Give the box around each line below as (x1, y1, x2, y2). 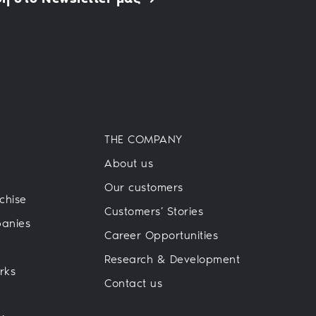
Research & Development (104, 252, 240, 266)
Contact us (104, 276, 162, 290)
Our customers (104, 180, 183, 194)
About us (104, 156, 153, 170)
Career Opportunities (104, 228, 218, 242)
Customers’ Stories (104, 204, 203, 218)
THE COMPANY (104, 132, 183, 146)
